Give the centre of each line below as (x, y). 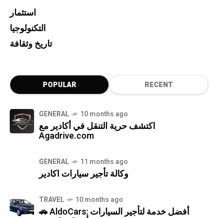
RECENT (159, 85)
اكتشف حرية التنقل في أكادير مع (97, 126)
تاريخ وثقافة (31, 44)
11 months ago (104, 162)
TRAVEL (52, 200)
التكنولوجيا (28, 28)
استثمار (23, 13)
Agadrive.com (66, 136)
